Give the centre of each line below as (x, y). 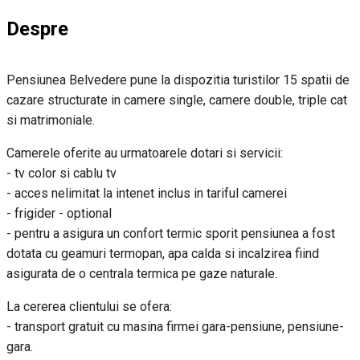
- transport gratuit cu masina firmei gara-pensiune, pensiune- (175, 327)
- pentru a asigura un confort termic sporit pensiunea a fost (171, 234)
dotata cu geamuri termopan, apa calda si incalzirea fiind (163, 254)
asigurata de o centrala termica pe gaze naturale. (142, 274)
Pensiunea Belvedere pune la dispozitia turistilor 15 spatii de (178, 80)
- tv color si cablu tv (61, 174)
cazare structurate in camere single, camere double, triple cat (177, 100)
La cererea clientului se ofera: (89, 307)
